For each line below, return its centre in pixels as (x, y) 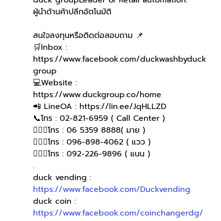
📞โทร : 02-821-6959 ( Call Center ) (99, 119)
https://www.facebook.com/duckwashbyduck (119, 59)
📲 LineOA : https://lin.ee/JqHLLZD (101, 107)
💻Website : (56, 83)
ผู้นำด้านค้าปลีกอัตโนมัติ (72, 12)
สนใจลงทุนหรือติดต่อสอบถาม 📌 (88, 36)
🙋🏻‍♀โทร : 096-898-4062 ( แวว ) (92, 142)
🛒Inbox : (51, 48)
